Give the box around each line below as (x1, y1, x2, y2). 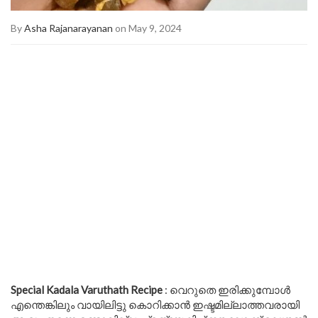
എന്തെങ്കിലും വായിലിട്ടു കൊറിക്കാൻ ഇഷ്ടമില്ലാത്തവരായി (11, 297, 300, 311)
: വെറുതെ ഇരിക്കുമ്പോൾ (163, 283, 290, 296)
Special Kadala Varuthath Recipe (11, 283, 163, 296)
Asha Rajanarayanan (24, 21, 113, 34)
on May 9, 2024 (113, 21, 182, 34)
